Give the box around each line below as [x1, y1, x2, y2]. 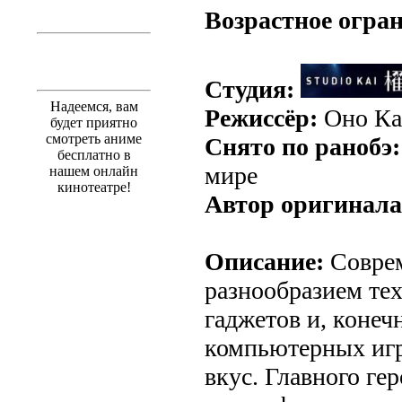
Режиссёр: [205, 103, 318, 132]
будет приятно [50, 114, 137, 130]
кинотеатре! [57, 179, 131, 195]
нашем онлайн [49, 162, 138, 179]
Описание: [205, 247, 324, 275]
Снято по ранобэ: [205, 132, 400, 161]
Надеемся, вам [49, 98, 138, 114]
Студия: [205, 74, 294, 103]
